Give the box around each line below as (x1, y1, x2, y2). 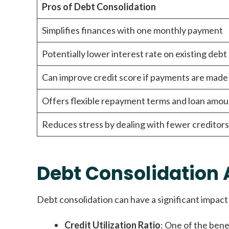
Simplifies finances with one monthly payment (42, 25, 223, 36)
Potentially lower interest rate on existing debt (42, 48, 227, 60)
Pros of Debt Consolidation (42, 1, 156, 13)
